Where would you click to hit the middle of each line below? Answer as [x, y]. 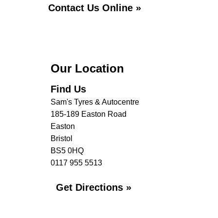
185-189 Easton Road [89, 114]
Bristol [62, 138]
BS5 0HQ [67, 151]
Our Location [87, 68]
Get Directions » [94, 187]
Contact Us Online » [95, 8]
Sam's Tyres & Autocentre [95, 102]
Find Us [68, 89]
